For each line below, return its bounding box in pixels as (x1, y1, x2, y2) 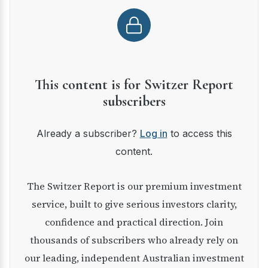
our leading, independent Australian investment (24, 251, 244, 264)
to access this (167, 127, 232, 139)
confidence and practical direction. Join (45, 215, 223, 229)
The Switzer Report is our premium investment (26, 179, 33, 193)
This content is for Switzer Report (35, 76, 233, 93)
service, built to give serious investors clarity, (31, 197, 237, 211)
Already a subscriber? (43, 127, 140, 139)
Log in (139, 127, 167, 139)
